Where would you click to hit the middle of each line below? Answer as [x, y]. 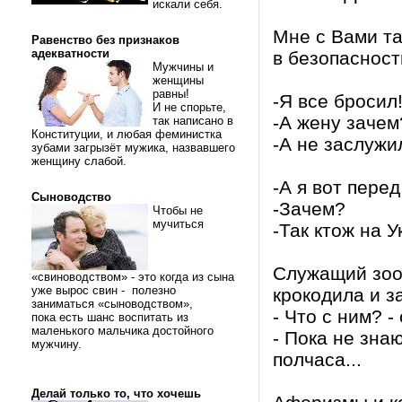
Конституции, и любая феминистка [127, 134]
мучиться [178, 224]
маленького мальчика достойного [122, 331]
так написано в [193, 121]
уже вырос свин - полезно [104, 290]
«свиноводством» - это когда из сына [133, 277]
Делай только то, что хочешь [116, 393]
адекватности [70, 53]
